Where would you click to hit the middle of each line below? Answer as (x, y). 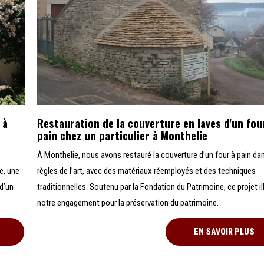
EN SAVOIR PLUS (225, 232)
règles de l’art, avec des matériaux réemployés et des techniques (147, 171)
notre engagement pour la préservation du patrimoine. (128, 203)
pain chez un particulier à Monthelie (123, 136)
